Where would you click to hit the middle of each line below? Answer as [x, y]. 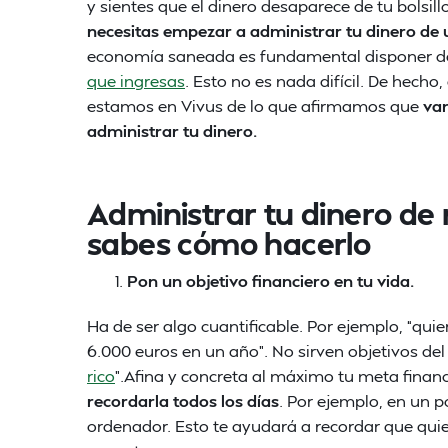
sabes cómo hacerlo [229, 243]
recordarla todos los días [183, 400]
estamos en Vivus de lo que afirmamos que [255, 105]
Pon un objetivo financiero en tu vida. [270, 280]
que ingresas [136, 80]
